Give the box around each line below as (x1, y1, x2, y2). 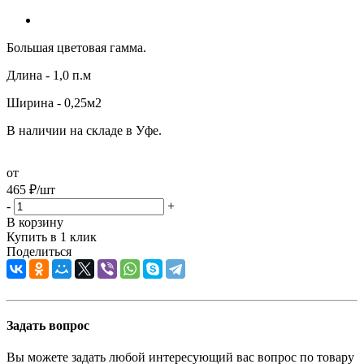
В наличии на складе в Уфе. (6, 123, 162, 137)
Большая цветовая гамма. (6, 40, 146, 54)
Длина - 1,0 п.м (6, 67, 91, 82)
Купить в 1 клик (6, 229, 97, 244)
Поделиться (6, 244, 71, 258)
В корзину (6, 214, 63, 229)
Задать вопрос (6, 318, 89, 333)
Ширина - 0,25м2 (6, 95, 102, 110)
